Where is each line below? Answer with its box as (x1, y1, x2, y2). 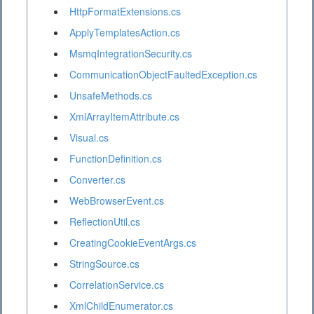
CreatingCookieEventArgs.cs (69, 235, 196, 250)
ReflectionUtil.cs (69, 214, 140, 229)
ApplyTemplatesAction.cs (69, 25, 180, 40)
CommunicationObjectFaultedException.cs (69, 67, 257, 82)
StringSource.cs (69, 257, 139, 271)
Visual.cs (69, 130, 109, 145)
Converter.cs (69, 172, 125, 187)
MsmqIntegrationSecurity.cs (69, 46, 192, 61)
